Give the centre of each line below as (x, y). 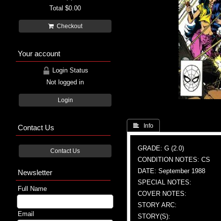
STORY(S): (154, 216)
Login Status (69, 70)
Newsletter (35, 172)
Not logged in (65, 82)
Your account (39, 53)
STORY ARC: (157, 205)
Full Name (32, 188)
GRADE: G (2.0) (161, 148)
